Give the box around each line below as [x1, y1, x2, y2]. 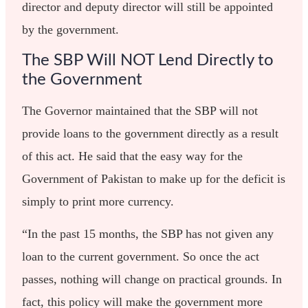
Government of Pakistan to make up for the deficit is [22, 171, 286, 186]
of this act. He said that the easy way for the [22, 148, 243, 163]
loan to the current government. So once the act [22, 250, 260, 264]
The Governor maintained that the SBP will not [22, 103, 258, 118]
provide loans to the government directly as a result [22, 126, 279, 140]
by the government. [22, 22, 120, 36]
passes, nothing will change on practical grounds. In [22, 272, 283, 287]
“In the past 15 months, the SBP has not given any [22, 227, 274, 241]
